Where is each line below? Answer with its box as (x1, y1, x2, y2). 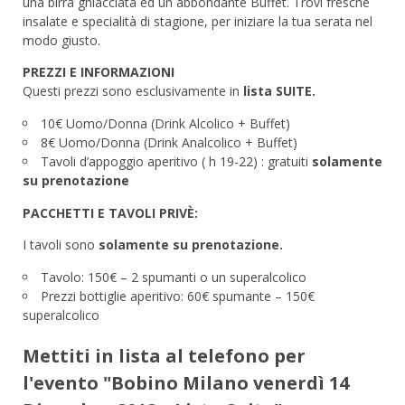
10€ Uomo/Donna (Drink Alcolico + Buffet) (41, 115, 290, 133)
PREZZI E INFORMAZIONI (23, 63, 174, 81)
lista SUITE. (243, 82, 316, 100)
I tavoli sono (23, 236, 99, 254)
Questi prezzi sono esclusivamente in (23, 82, 243, 100)
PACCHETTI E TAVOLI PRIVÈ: (23, 204, 198, 222)
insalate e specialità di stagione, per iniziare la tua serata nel (23, 13, 372, 31)
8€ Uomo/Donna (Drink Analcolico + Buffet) (41, 134, 297, 152)
